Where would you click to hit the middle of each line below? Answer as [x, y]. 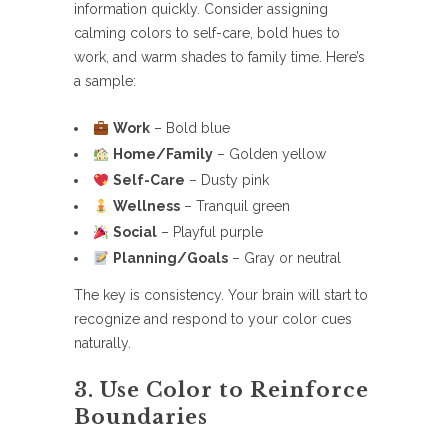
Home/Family [162, 154]
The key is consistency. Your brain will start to [221, 295]
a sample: [105, 81]
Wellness [146, 206]
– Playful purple [209, 232]
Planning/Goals [170, 258]
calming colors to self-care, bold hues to [207, 33]
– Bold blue [189, 128]
